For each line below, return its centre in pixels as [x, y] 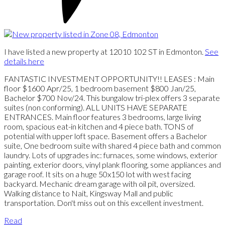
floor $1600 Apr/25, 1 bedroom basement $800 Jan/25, [100, 88]
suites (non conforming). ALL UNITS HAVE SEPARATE [96, 107]
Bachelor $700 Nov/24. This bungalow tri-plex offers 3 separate [112, 97]
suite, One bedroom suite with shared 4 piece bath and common [113, 145]
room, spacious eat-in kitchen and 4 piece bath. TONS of [99, 126]
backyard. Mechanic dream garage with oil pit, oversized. [99, 183]
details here [24, 61]
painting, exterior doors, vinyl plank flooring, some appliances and [113, 164]
